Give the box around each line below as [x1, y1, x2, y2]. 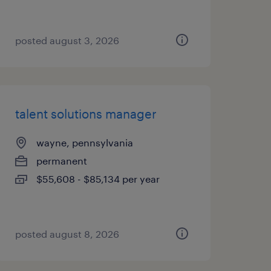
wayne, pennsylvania [36, 137, 133, 148]
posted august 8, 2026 [15, 228, 119, 240]
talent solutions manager [15, 106, 157, 121]
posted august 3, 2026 [15, 34, 119, 46]
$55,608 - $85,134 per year [36, 173, 160, 184]
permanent [36, 155, 87, 166]
